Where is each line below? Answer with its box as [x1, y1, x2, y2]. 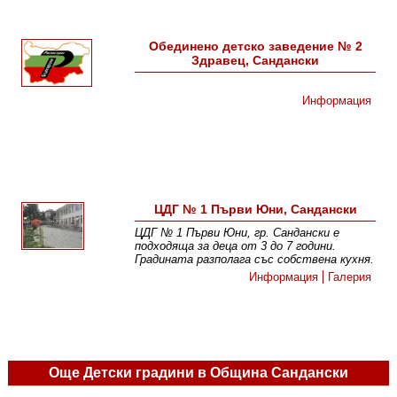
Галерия [328, 270, 372, 284]
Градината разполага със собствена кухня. [135, 253, 375, 267]
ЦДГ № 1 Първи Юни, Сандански [153, 202, 357, 217]
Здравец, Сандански [191, 53, 320, 68]
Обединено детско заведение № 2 [148, 39, 362, 54]
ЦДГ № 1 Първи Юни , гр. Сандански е [135, 226, 340, 240]
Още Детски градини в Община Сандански [48, 365, 348, 381]
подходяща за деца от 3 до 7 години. [135, 239, 337, 253]
